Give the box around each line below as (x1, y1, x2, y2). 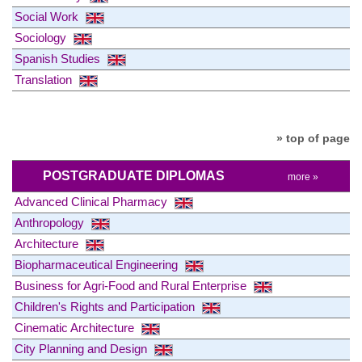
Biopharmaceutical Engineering (15, 257, 181, 271)
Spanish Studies (15, 52, 103, 66)
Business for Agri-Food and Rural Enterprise (15, 278, 250, 293)
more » (287, 170, 318, 183)
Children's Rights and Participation (15, 299, 198, 314)
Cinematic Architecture (15, 320, 137, 335)
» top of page (276, 132, 350, 145)
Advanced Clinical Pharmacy (15, 194, 170, 208)
